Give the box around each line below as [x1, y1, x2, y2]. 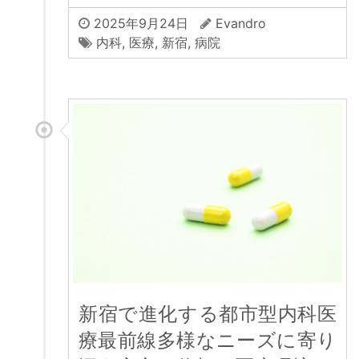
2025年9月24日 [90, 15, 188, 32]
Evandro [216, 15, 266, 32]
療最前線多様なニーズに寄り [79, 329, 337, 353]
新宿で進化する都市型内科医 [79, 302, 337, 326]
